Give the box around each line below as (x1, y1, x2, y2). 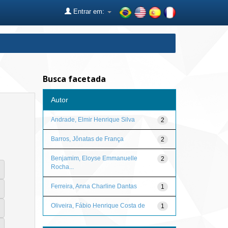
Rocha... (50, 163, 74, 170)
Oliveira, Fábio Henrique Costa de (50, 202, 145, 209)
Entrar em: (71, 8, 106, 15)
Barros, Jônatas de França (50, 135, 124, 142)
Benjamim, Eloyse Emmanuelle (50, 154, 137, 162)
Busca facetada (42, 73, 106, 84)
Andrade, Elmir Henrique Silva (50, 116, 135, 123)
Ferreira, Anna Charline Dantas (50, 182, 137, 190)
